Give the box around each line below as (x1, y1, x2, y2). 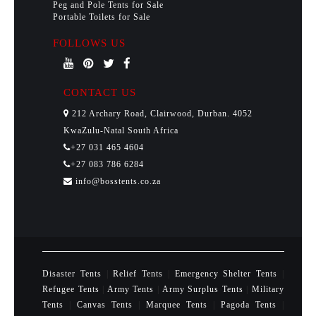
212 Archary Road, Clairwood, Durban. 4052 (69, 109, 253, 119)
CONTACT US (63, 87, 136, 99)
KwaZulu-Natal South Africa (63, 126, 178, 136)
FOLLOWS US (53, 37, 126, 49)
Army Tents (107, 284, 158, 295)
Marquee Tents (146, 300, 213, 310)
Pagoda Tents (221, 300, 282, 310)
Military (252, 284, 285, 295)
